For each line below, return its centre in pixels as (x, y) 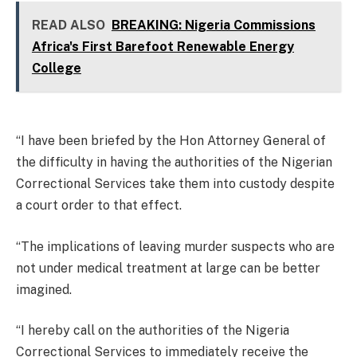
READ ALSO (68, 25)
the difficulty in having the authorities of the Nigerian (174, 163)
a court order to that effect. (99, 206)
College (56, 69)
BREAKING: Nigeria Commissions (213, 25)
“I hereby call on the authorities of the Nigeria (153, 331)
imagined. (44, 289)
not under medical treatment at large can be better (168, 268)
